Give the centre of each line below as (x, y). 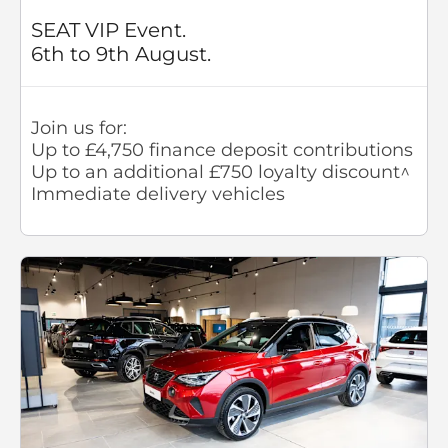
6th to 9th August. (121, 53)
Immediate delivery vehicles (158, 193)
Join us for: (79, 127)
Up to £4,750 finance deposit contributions (222, 149)
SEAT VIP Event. (108, 29)
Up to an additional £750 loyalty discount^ (220, 171)
